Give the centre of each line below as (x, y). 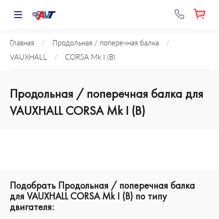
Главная (22, 43)
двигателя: (32, 207)
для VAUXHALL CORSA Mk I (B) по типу (88, 196)
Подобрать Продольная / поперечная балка (102, 185)
